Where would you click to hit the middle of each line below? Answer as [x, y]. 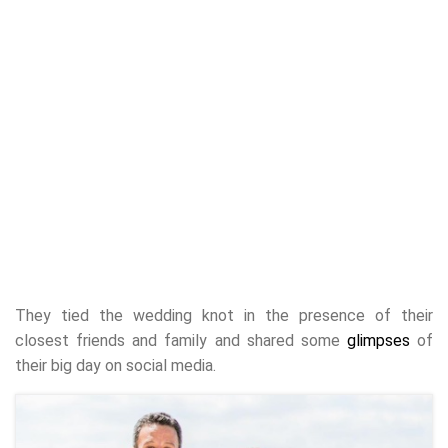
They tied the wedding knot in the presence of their [224, 315]
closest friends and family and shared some [181, 340]
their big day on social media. [115, 365]
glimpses [378, 340]
